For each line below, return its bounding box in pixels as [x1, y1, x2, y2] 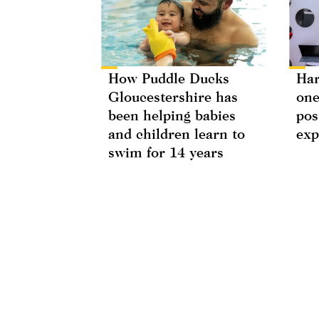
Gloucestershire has [108, 88, 238, 105]
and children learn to [108, 125, 245, 142]
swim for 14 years [108, 143, 224, 160]
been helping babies [108, 106, 236, 123]
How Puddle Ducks [108, 69, 229, 86]
